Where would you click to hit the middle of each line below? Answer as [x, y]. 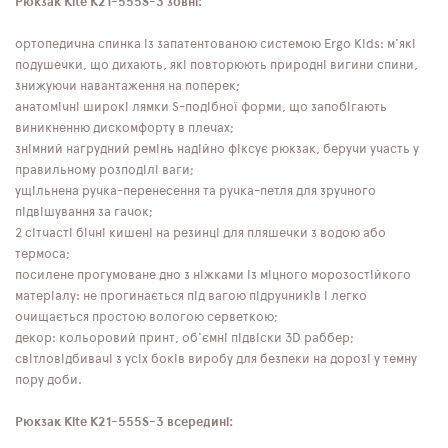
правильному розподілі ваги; [104, 170]
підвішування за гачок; [84, 212]
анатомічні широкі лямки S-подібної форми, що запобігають [201, 107]
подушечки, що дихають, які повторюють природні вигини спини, [216, 65]
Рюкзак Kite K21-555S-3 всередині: [124, 422]
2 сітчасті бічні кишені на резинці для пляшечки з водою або [200, 233]
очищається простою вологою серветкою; [146, 317]
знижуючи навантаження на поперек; [127, 86]
